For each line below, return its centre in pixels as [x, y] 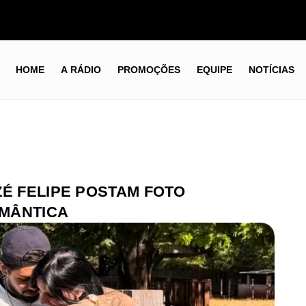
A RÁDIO [81, 70]
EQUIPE [214, 70]
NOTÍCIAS [271, 70]
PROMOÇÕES [149, 70]
